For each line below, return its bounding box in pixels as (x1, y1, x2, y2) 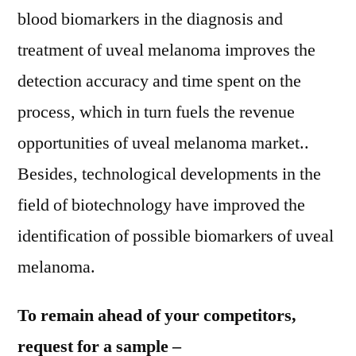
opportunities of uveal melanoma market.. (17, 132, 309, 154)
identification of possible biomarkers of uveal (17, 225, 334, 247)
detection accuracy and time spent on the (17, 70, 301, 92)
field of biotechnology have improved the (17, 194, 305, 216)
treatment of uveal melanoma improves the (17, 39, 315, 61)
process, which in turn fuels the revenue (17, 101, 295, 123)
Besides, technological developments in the (17, 163, 321, 185)
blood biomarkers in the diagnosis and (17, 8, 283, 30)
